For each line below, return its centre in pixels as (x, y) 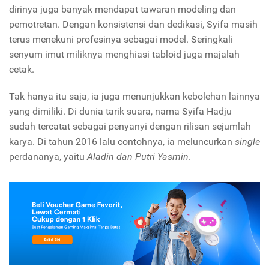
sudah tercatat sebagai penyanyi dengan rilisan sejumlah (130, 127)
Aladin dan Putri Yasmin (138, 157)
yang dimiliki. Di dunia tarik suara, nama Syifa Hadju (120, 112)
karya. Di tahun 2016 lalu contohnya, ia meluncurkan (121, 142)
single (246, 142)
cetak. (23, 70)
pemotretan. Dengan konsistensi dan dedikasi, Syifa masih (133, 25)
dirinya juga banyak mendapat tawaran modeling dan (122, 10)
